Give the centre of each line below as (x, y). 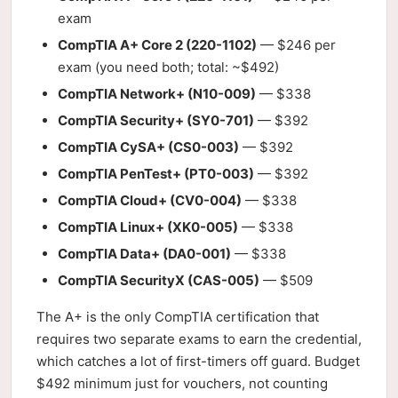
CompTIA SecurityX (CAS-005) (159, 280)
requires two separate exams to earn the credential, (199, 339)
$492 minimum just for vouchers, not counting (182, 383)
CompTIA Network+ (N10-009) (157, 94)
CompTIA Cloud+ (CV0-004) (150, 200)
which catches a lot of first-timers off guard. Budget (198, 361)
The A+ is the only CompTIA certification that (178, 317)
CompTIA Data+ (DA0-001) (144, 254)
